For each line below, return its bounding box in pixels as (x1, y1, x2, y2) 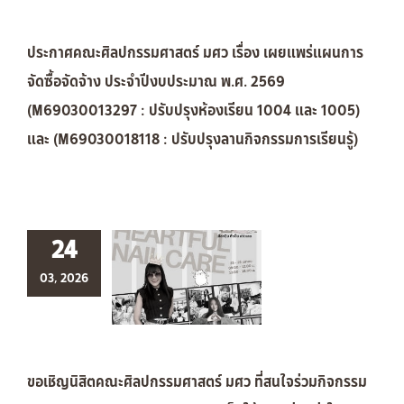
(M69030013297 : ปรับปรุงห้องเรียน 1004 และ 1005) (27, 98, 360, 122)
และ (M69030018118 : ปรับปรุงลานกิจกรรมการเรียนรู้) (27, 127, 358, 151)
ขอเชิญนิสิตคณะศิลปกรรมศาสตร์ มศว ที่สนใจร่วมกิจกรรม (27, 370, 367, 393)
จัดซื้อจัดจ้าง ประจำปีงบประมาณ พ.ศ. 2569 (27, 69, 285, 93)
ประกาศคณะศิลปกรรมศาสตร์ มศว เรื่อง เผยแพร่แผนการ (27, 41, 363, 64)
